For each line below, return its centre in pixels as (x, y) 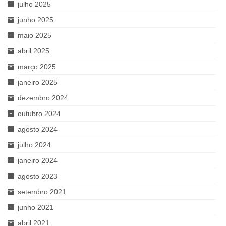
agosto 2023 (38, 176)
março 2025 (37, 66)
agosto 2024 (38, 129)
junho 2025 (36, 19)
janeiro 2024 (38, 160)
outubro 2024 (39, 113)
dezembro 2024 (43, 98)
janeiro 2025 (38, 82)
